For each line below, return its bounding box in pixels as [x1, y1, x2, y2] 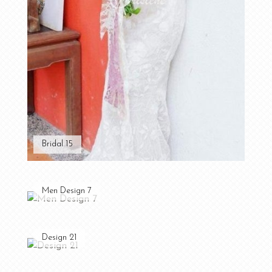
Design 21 [41, 233, 76, 243]
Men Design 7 [41, 186, 92, 195]
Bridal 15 [41, 139, 73, 149]
